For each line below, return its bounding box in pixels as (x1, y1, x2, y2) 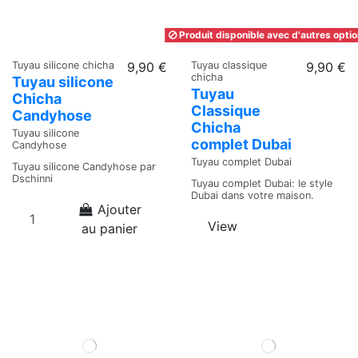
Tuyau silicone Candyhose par (12, 161, 156, 173)
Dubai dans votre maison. (191, 189, 314, 202)
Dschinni (12, 173, 53, 185)
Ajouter (97, 201, 142, 218)
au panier (82, 221, 137, 237)
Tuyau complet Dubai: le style (191, 177, 332, 190)
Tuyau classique (191, 59, 267, 72)
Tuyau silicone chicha (12, 59, 114, 72)
